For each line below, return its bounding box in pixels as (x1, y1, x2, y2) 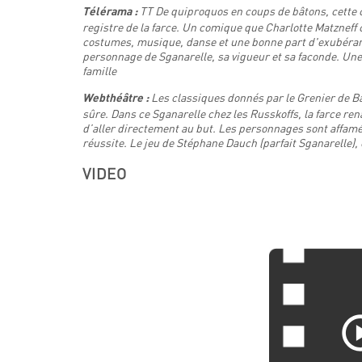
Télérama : (82, 7, 140, 18)
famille (82, 64, 116, 78)
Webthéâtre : (82, 94, 151, 104)
